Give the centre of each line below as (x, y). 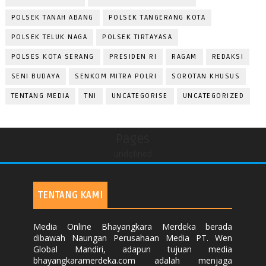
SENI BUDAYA (36, 77)
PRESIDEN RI (133, 57)
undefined (133, 154)
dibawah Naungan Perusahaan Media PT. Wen (133, 238)
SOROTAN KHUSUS (206, 77)
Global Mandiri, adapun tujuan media (133, 249)
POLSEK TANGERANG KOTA (157, 18)
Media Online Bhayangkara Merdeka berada (133, 227)
